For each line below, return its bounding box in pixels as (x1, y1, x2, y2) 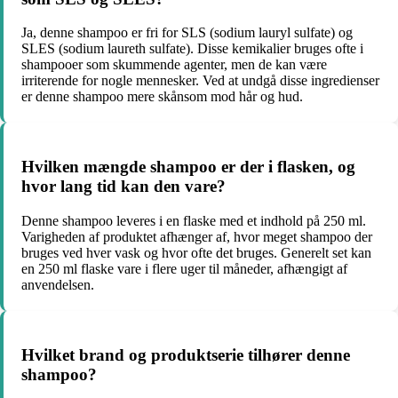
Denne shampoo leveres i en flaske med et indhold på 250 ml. (21, 212, 366, 228)
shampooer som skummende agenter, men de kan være (21, 57, 327, 73)
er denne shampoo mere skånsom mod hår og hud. (21, 89, 303, 105)
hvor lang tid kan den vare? (21, 177, 226, 196)
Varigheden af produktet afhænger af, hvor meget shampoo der (21, 228, 372, 244)
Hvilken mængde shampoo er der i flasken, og (21, 157, 355, 177)
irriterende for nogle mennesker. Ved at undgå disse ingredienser (21, 73, 379, 89)
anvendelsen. (21, 276, 94, 292)
